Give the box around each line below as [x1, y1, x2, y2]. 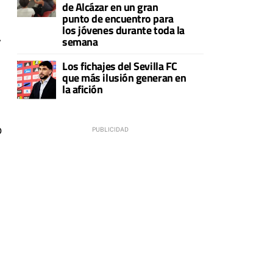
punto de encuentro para [62, 10, 174, 27]
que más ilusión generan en [62, 69, 186, 86]
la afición [62, 80, 103, 97]
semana [62, 33, 98, 50]
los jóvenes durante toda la [62, 21, 185, 38]
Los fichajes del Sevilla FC [62, 57, 177, 74]
